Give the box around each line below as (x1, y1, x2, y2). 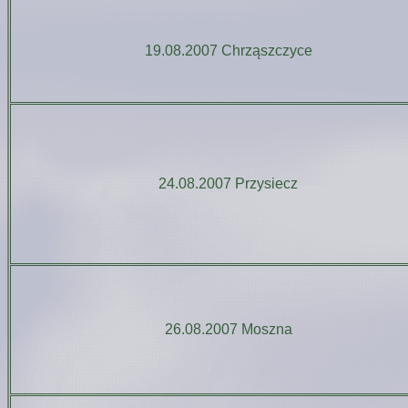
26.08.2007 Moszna (164, 321, 292, 337)
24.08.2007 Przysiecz (158, 176, 298, 191)
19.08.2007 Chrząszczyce (144, 43, 312, 58)
